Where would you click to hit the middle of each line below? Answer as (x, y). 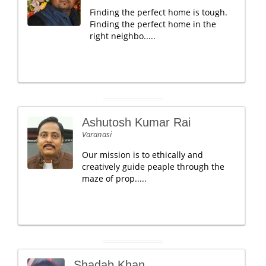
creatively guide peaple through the (153, 167)
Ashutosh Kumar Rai (136, 122)
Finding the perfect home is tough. (159, 12)
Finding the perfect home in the (153, 24)
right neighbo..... (123, 36)
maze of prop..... (114, 178)
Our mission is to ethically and (142, 155)
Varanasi (97, 134)
